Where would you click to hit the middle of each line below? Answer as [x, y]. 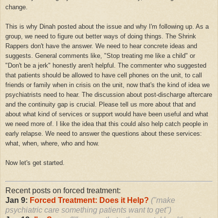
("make [163, 200]
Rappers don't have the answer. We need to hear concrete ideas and [101, 46]
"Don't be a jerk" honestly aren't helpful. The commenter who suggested [106, 65]
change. [17, 7]
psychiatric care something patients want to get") [88, 210]
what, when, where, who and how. [52, 143]
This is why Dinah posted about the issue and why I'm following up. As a [107, 26]
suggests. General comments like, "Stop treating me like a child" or [100, 55]
